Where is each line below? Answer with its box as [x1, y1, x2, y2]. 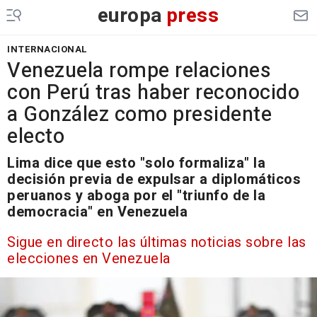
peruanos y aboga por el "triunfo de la [7, 185, 265, 206]
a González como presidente [7, 100, 272, 129]
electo [7, 122, 64, 151]
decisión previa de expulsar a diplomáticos [7, 169, 301, 190]
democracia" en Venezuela [7, 202, 188, 222]
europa [97, 1, 163, 30]
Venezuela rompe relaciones [7, 56, 271, 86]
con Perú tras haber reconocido [7, 78, 299, 108]
